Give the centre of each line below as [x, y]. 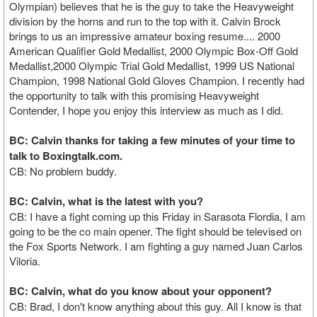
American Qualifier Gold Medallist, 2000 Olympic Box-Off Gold [154, 51]
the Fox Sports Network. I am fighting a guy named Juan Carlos [156, 246]
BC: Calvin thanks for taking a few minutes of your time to [152, 140]
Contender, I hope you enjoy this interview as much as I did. [146, 110]
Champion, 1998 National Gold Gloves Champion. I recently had [157, 80]
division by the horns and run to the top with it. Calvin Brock [145, 21]
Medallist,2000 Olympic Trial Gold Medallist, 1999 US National [152, 65]
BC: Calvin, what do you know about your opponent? [140, 291]
